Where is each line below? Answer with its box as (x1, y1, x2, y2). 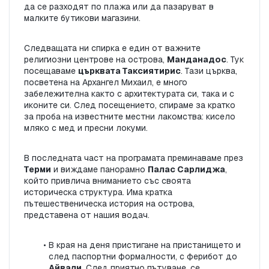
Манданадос (167, 54, 226, 65)
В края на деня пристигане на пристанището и (48, 240, 241, 251)
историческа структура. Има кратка (24, 187, 172, 198)
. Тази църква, (181, 65, 237, 77)
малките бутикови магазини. (24, 13, 141, 24)
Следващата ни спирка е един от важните (24, 43, 201, 54)
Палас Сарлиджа (148, 164, 225, 175)
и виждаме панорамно (51, 164, 148, 175)
